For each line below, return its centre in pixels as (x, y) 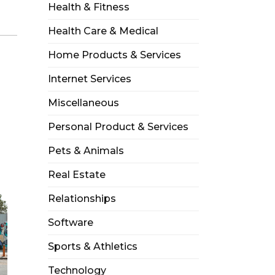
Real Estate (76, 175)
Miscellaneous (83, 103)
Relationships (82, 199)
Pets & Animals (86, 151)
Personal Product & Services (118, 127)
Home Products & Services (114, 55)
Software (70, 223)
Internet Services (89, 79)
